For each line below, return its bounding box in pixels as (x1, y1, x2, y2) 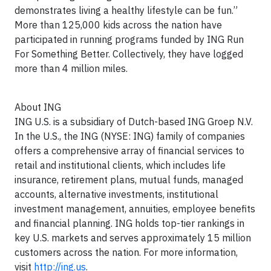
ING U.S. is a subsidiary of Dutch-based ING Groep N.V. (15, 116, 255, 128)
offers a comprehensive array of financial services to (15, 145, 244, 157)
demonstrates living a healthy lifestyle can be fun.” (15, 4, 243, 16)
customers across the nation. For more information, (15, 246, 238, 258)
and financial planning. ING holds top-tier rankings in (15, 217, 244, 229)
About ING (15, 101, 61, 113)
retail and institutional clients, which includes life (15, 159, 226, 171)
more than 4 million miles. (15, 62, 128, 74)
